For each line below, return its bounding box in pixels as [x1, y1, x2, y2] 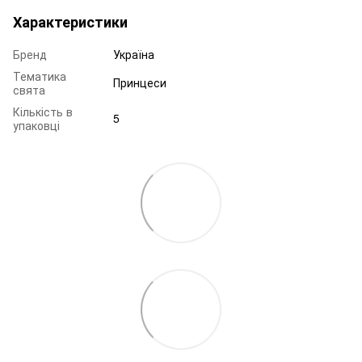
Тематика [13, 67, 66, 84]
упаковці [13, 116, 60, 133]
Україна [113, 45, 154, 62]
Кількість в [13, 103, 73, 120]
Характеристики [13, 11, 128, 32]
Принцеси [113, 74, 166, 90]
